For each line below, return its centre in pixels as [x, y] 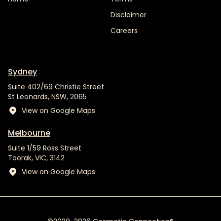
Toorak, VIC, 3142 [36, 158]
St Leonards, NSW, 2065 [47, 97]
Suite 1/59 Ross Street [45, 148]
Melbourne [29, 133]
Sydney [22, 72]
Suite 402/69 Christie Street [56, 87]
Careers [124, 31]
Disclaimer [129, 15]
